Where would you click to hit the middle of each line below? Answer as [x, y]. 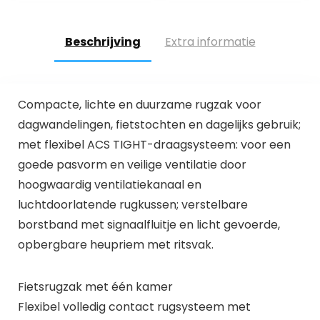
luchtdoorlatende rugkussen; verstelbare [132, 204]
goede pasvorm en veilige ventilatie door [132, 164]
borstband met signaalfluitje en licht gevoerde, [149, 224]
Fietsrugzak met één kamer [95, 286]
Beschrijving [102, 42]
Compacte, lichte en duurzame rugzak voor [139, 104]
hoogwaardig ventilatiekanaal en [109, 184]
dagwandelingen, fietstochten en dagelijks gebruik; [159, 124]
